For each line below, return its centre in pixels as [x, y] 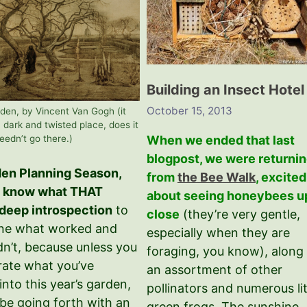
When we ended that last [220, 140]
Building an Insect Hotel [225, 89]
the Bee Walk [216, 177]
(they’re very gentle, [240, 214]
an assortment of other [214, 269]
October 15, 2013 [189, 110]
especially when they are [218, 232]
